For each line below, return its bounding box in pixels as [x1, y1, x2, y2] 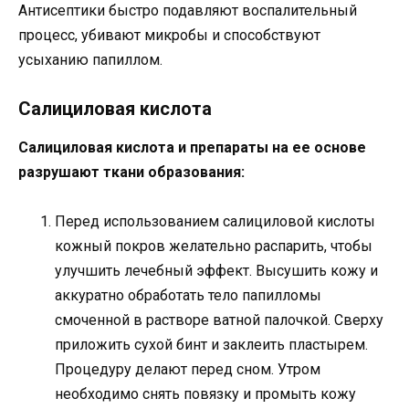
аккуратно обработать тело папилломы [55, 287, 321, 305]
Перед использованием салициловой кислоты [55, 213, 375, 231]
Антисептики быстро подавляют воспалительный [18, 2, 357, 20]
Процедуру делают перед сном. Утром [55, 361, 320, 379]
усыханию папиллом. [18, 51, 163, 69]
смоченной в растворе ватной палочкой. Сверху [55, 311, 383, 330]
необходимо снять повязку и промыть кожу [55, 385, 356, 404]
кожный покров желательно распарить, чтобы [55, 237, 372, 256]
